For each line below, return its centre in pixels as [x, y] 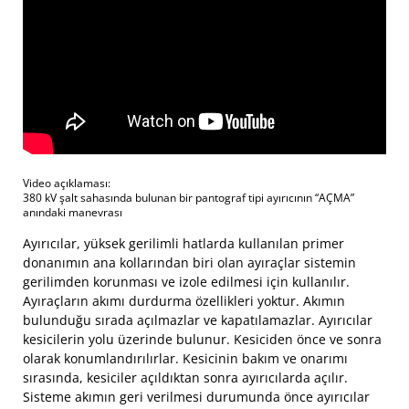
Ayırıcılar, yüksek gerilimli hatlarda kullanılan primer [184, 244]
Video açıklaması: [67, 184]
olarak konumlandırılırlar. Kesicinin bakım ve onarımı [185, 359]
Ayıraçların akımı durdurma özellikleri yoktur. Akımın [184, 301]
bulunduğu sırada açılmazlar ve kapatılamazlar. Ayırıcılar [198, 320]
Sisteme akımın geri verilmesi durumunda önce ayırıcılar [196, 397]
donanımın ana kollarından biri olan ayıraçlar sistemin [189, 263]
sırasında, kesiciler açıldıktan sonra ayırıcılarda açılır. [185, 378]
